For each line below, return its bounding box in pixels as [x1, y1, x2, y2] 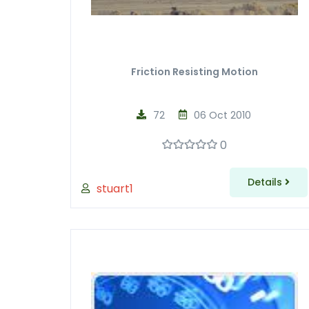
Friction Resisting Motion [130, 64, 258, 79]
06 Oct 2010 [194, 108, 252, 122]
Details [247, 175, 285, 189]
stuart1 [97, 181, 133, 197]
